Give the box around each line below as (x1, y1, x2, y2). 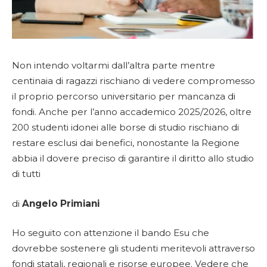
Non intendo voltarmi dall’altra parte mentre (12, 60, 215, 71)
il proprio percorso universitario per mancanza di (12, 91, 235, 102)
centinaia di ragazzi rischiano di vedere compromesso (12, 75, 255, 86)
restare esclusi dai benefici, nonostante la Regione (12, 137, 240, 148)
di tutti (12, 168, 41, 179)
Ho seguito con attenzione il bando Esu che (12, 227, 209, 239)
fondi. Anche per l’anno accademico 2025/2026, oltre (12, 106, 252, 117)
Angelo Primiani (22, 197, 100, 209)
